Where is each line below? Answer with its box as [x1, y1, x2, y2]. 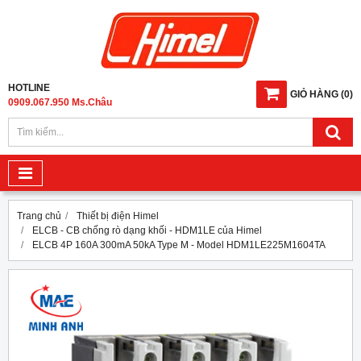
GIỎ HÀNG [290, 89, 338, 100]
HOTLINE [8, 82, 50, 93]
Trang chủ [17, 210, 61, 222]
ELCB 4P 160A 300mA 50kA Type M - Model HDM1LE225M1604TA [32, 239, 326, 251]
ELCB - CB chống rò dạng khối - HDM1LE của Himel [32, 225, 262, 236]
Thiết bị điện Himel [77, 210, 159, 222]
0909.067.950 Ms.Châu [8, 97, 112, 108]
